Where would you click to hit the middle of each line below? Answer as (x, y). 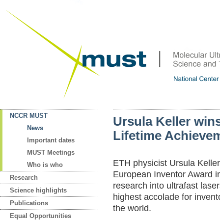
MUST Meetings (51, 152)
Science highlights (38, 190)
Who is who (45, 165)
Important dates (51, 140)
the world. (132, 208)
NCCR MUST (29, 116)
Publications (29, 203)
